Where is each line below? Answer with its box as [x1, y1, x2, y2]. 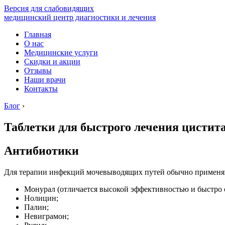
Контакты [24, 84, 58, 93]
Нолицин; [24, 193, 58, 202]
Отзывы [24, 66, 52, 75]
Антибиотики [4, 144, 79, 157]
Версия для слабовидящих [4, 4, 94, 13]
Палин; [24, 202, 49, 211]
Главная [24, 30, 51, 39]
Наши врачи [24, 75, 66, 84]
